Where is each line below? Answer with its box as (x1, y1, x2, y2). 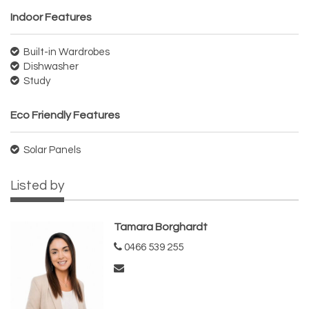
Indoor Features (10, 12, 92, 23)
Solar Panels (21, 145, 81, 156)
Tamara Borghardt (114, 221, 208, 233)
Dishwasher (21, 61, 79, 72)
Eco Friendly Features (10, 110, 120, 121)
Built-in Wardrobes (21, 47, 110, 58)
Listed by (10, 179, 64, 193)
